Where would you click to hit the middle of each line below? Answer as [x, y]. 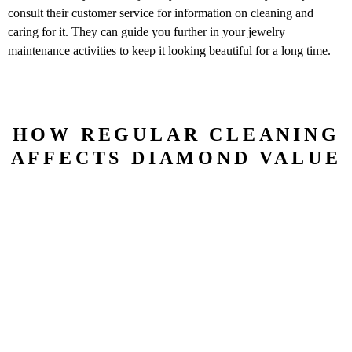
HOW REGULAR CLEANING [176, 134]
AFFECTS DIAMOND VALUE [176, 158]
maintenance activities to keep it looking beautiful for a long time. [169, 51]
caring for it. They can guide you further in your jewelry [147, 32]
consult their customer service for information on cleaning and [161, 13]
